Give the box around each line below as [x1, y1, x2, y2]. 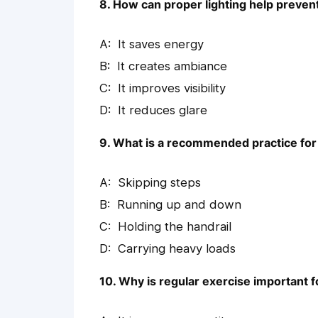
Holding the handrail [118, 219, 231, 234]
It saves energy [118, 37, 204, 52]
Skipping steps [118, 175, 201, 190]
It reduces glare [118, 103, 207, 118]
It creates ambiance [117, 59, 227, 74]
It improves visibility [118, 81, 226, 96]
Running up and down [117, 197, 241, 212]
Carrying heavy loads [118, 241, 236, 256]
